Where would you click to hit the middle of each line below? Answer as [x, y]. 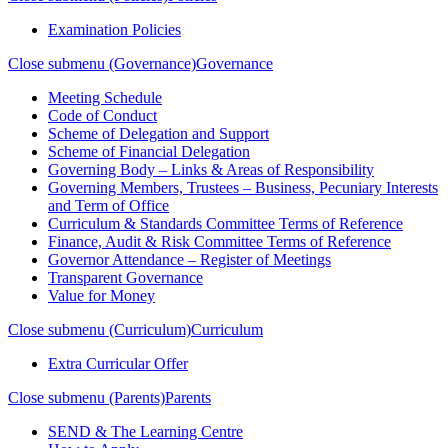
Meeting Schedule [105, 97]
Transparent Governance [125, 277]
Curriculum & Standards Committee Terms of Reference [225, 223]
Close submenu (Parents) [86, 397]
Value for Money [101, 295]
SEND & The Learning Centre [145, 431]
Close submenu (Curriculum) [99, 329]
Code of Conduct [102, 115]
